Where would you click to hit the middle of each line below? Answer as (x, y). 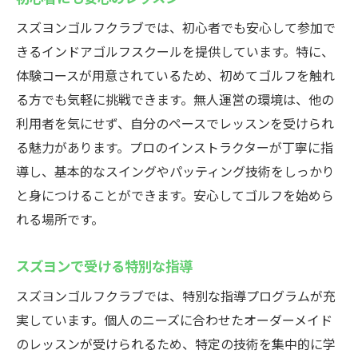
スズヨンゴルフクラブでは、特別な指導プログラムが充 (176, 296)
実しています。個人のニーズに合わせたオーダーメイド (174, 320)
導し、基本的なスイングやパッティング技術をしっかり (175, 171)
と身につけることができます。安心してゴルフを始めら (175, 195)
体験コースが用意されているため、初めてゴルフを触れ (175, 75)
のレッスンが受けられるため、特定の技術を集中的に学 (176, 344)
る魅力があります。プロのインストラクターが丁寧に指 (175, 147)
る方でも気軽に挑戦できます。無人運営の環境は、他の (175, 99)
